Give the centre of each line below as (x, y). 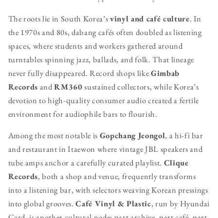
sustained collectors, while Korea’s (141, 86)
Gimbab (165, 73)
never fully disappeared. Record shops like (79, 73)
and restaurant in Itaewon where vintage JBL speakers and (105, 149)
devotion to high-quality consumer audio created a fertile (104, 100)
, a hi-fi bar (184, 136)
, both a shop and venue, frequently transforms (117, 176)
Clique (176, 163)
